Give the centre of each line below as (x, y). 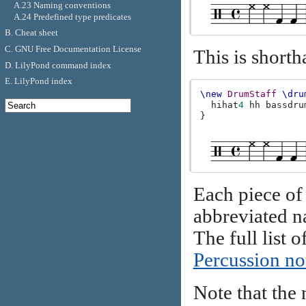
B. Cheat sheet (31, 33)
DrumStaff (252, 94)
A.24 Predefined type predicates (72, 16)
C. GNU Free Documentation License (73, 48)
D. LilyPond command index (58, 65)
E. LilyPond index (38, 81)
